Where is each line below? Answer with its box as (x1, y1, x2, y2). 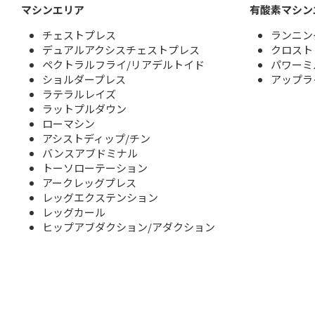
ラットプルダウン (42, 101, 127, 117)
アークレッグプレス (42, 175, 136, 191)
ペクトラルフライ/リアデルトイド (42, 57, 205, 72)
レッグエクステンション (42, 190, 158, 205)
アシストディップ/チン (42, 131, 150, 146)
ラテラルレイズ (42, 86, 116, 102)
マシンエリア (21, 2, 84, 18)
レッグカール (42, 205, 105, 220)
